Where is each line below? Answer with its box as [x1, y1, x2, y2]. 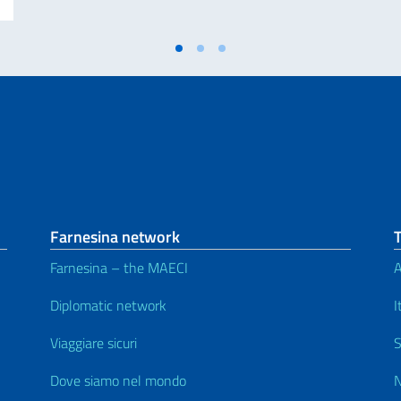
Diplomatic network [50, 294, 166, 316]
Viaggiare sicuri [50, 331, 137, 354]
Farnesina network [50, 224, 180, 249]
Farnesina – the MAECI [50, 256, 188, 278]
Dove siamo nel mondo [50, 369, 186, 391]
